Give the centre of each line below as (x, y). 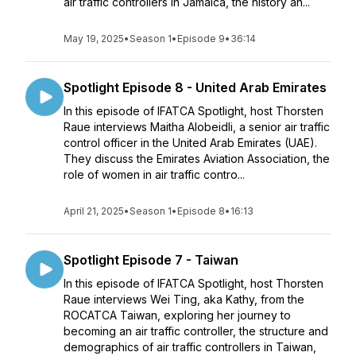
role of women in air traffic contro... (154, 174)
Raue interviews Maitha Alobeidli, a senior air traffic (197, 127)
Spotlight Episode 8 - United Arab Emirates (195, 87)
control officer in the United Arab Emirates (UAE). (190, 143)
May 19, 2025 (94, 39)
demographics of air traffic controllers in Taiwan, (190, 347)
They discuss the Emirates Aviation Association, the (197, 159)
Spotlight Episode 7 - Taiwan (151, 260)
